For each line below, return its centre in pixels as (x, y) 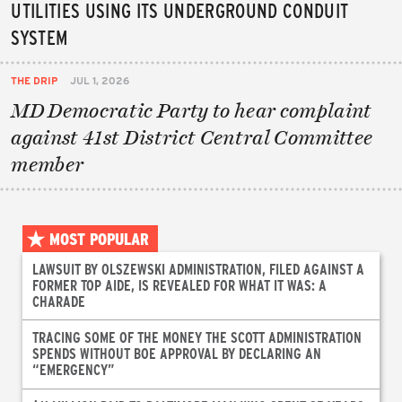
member (48, 164)
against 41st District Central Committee (192, 137)
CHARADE (58, 301)
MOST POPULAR (99, 239)
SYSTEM (39, 36)
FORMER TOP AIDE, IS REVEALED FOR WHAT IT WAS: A (179, 285)
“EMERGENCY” (73, 370)
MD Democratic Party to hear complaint (192, 110)
